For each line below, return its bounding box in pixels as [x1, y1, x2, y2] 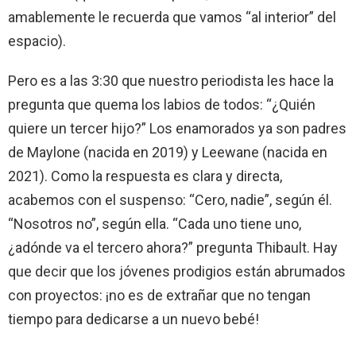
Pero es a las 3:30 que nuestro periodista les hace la [8, 72, 334, 89]
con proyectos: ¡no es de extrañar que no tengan [8, 287, 311, 304]
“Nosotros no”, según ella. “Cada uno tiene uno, [8, 215, 301, 232]
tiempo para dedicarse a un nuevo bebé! [8, 311, 259, 327]
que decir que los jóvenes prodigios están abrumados [8, 263, 346, 280]
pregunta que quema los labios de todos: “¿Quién [8, 96, 315, 113]
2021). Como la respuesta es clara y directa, [8, 168, 282, 184]
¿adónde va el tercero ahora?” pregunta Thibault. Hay [8, 239, 338, 256]
